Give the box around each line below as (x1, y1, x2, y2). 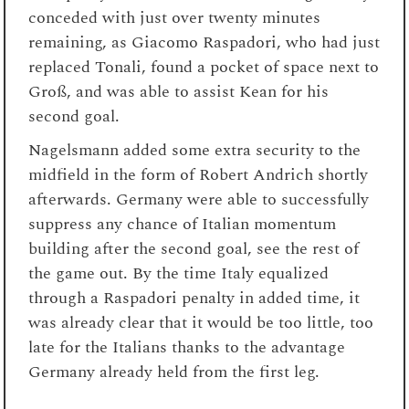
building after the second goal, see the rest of (28, 236, 360, 261)
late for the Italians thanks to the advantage (28, 334, 346, 360)
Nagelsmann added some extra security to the (28, 137, 362, 163)
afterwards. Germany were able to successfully (28, 186, 370, 212)
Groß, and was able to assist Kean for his (28, 79, 330, 104)
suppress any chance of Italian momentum (28, 211, 337, 236)
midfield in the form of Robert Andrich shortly (28, 162, 369, 187)
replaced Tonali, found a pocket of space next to (28, 54, 380, 79)
